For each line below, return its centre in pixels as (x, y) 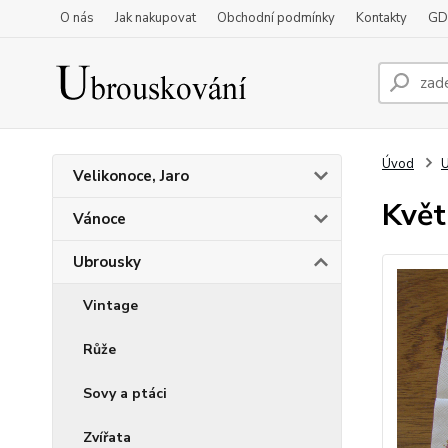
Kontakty (381, 18)
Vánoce (99, 219)
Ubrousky (107, 262)
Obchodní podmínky (276, 18)
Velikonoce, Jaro (131, 176)
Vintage (110, 305)
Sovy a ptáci (125, 393)
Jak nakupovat (155, 18)
